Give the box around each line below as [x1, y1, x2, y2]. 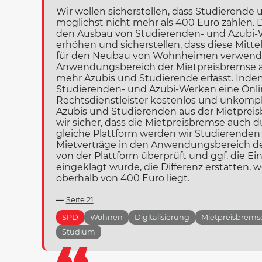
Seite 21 [65, 195, 94, 205]
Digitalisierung [134, 213, 189, 222]
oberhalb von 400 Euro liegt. [56, 173, 189, 184]
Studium [61, 227, 95, 237]
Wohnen [89, 213, 123, 222]
